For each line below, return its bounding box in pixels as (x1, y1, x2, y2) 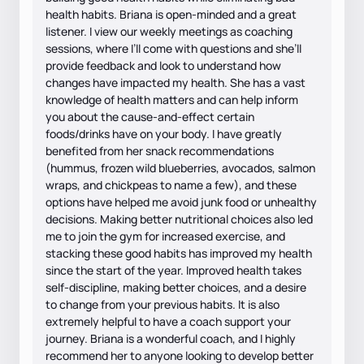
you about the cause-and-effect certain (45, 108, 254, 124)
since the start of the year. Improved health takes (45, 262, 301, 278)
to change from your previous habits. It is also (45, 296, 279, 312)
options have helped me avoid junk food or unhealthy (45, 193, 317, 210)
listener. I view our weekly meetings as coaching (45, 23, 292, 39)
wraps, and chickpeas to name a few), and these (45, 176, 297, 193)
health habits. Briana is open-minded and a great (45, 6, 297, 22)
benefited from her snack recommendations (45, 142, 274, 158)
